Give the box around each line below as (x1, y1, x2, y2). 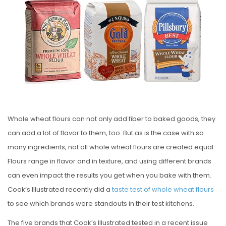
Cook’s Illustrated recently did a (8, 184, 112, 194)
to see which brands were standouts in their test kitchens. (8, 198, 194, 208)
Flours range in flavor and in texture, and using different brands (8, 156, 211, 166)
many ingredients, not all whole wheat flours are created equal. (8, 142, 215, 152)
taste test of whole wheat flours (112, 184, 214, 194)
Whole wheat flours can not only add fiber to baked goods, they (8, 114, 215, 124)
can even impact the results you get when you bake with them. (8, 170, 211, 180)
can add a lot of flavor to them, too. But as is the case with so (8, 128, 204, 138)
